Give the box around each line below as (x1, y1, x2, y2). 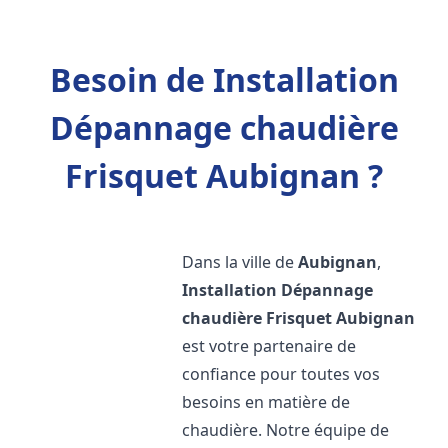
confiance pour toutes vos (182, 363, 381, 385)
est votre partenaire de (182, 335, 357, 357)
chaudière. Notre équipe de (182, 419, 390, 441)
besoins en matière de (182, 391, 351, 413)
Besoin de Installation (49, 58, 399, 101)
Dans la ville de (182, 251, 299, 273)
